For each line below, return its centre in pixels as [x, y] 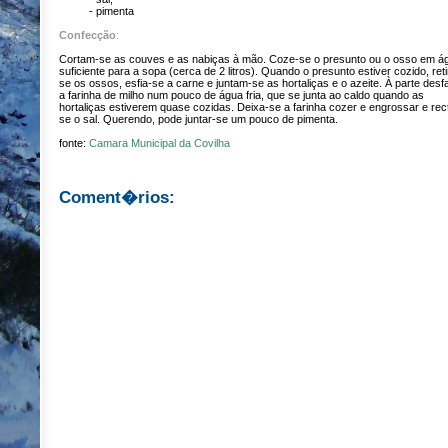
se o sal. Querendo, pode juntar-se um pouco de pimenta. [198, 119]
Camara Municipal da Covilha [159, 143]
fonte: [74, 143]
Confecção [87, 35]
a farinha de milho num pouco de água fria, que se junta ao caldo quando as [241, 95]
